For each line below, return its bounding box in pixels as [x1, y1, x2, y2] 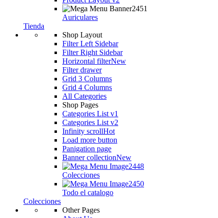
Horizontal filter [62, 57, 111, 65]
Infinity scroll [62, 127, 103, 135]
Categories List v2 [62, 118, 118, 127]
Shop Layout [62, 31, 102, 39]
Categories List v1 [62, 109, 118, 118]
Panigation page [62, 145, 111, 153]
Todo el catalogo [62, 188, 113, 197]
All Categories [62, 92, 107, 100]
